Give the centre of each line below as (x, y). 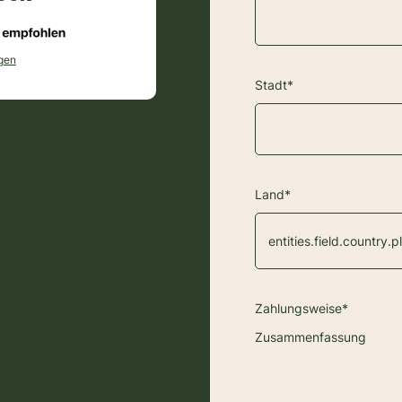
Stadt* (274, 84)
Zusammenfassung (310, 336)
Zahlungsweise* (301, 308)
